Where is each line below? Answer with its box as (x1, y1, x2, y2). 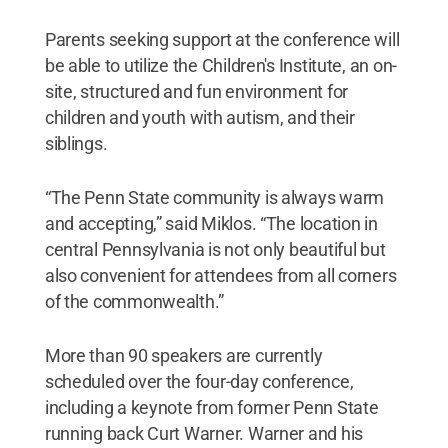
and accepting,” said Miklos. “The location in (44, 212, 378, 234)
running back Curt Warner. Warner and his (44, 422, 363, 444)
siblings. (44, 132, 108, 154)
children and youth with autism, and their (44, 106, 355, 128)
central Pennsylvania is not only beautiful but (44, 238, 386, 260)
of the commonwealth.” (44, 290, 225, 312)
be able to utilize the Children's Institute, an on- (44, 54, 398, 76)
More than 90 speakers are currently (44, 344, 323, 366)
